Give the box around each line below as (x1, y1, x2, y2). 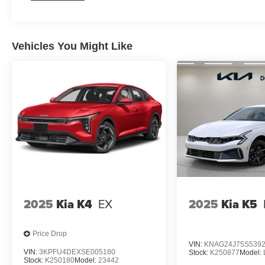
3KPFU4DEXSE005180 (39, 247, 115, 256)
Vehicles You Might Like (12, 40, 132, 53)
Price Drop (33, 230, 67, 238)
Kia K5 (221, 195, 258, 213)
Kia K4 (56, 195, 92, 213)
